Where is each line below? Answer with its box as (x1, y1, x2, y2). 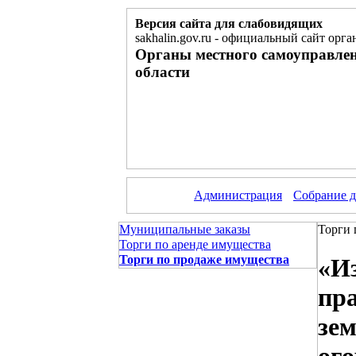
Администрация (194, 188, 282, 202)
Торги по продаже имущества (119, 253, 289, 266)
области (135, 64, 190, 80)
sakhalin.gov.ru (135, 31, 215, 44)
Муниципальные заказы (119, 222, 250, 236)
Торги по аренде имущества (119, 238, 271, 251)
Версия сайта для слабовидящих (135, 17, 323, 30)
